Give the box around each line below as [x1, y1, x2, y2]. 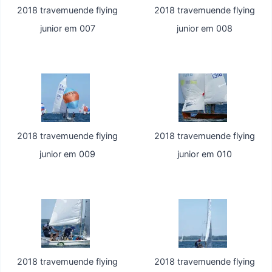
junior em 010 [177, 149, 232, 160]
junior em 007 [39, 23, 95, 34]
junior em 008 [176, 23, 233, 34]
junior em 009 [39, 149, 96, 160]
